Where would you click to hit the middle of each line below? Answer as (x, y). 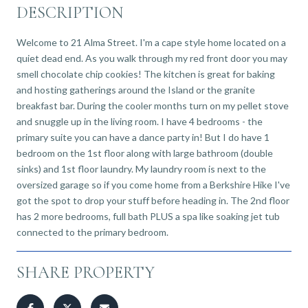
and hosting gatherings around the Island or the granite (136, 89)
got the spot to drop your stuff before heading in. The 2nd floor (153, 200)
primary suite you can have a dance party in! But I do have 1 (143, 137)
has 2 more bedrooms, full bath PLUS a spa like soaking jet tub (148, 216)
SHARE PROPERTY (86, 272)
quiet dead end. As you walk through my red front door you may (152, 58)
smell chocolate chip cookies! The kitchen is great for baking (146, 74)
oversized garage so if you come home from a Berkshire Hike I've (153, 184)
